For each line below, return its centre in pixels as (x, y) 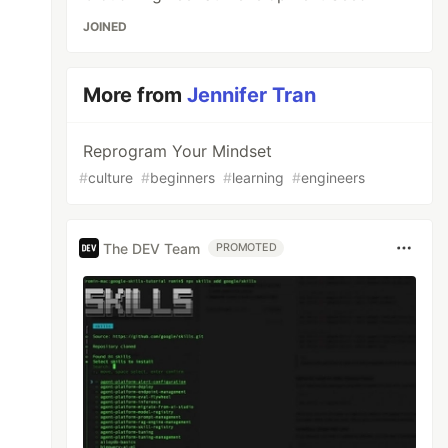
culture (111, 177)
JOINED (105, 26)
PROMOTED (246, 247)
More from (135, 95)
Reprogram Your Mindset (178, 151)
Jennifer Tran (252, 95)
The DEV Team (152, 248)
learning (258, 177)
